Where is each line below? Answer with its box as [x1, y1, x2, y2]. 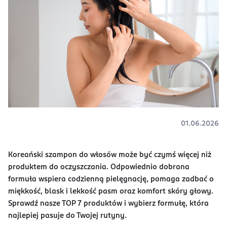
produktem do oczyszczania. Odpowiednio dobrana [8, 163, 190, 171]
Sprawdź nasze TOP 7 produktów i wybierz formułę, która [8, 200, 209, 207]
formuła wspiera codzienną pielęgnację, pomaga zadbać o [8, 175, 214, 183]
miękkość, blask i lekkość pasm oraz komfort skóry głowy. [8, 187, 213, 195]
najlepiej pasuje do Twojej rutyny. [8, 212, 129, 219]
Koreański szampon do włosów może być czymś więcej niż [8, 151, 211, 159]
